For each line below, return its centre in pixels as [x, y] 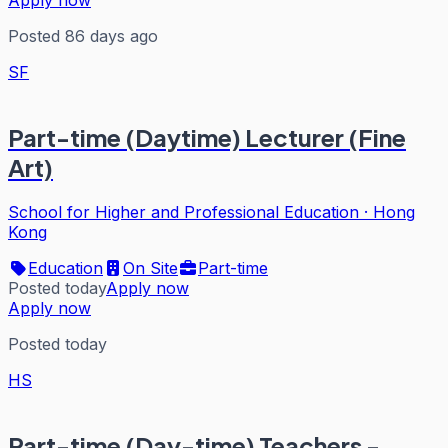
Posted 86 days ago [83, 36]
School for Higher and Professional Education [183, 212]
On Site [150, 268]
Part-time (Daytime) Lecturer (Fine [207, 137]
